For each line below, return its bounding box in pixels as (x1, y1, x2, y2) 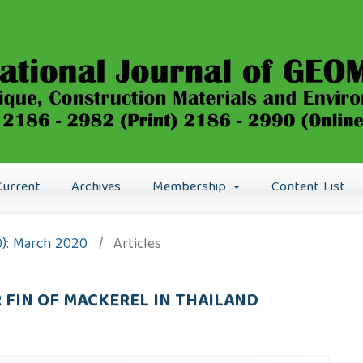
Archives (71, 175, 122, 199)
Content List (271, 175, 345, 199)
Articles (113, 232, 161, 258)
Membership (152, 175, 230, 199)
